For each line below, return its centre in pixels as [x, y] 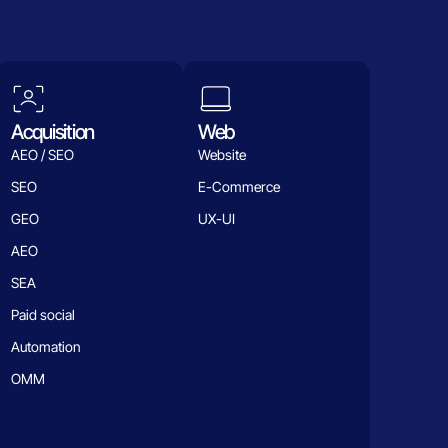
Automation [45, 347]
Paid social [42, 315]
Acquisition [52, 132]
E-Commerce [238, 187]
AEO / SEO [42, 155]
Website [221, 155]
